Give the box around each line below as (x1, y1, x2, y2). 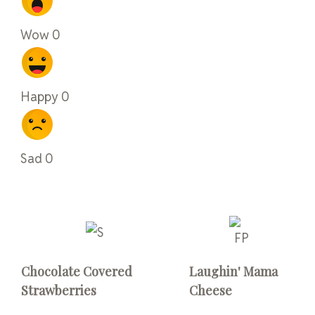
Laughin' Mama (189, 263, 278, 281)
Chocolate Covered (21, 263, 132, 281)
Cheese (189, 282, 233, 300)
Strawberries (21, 282, 96, 300)
